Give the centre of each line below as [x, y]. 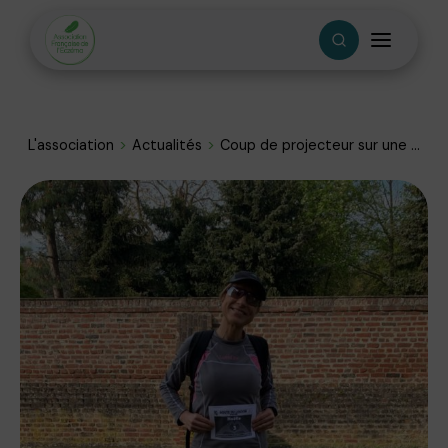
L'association [71, 144]
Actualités [167, 144]
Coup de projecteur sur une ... [320, 144]
